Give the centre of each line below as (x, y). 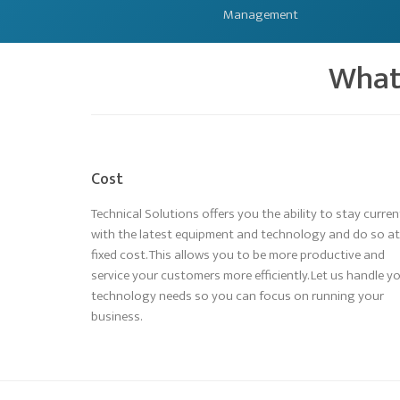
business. (117, 316)
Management (260, 14)
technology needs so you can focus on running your (237, 296)
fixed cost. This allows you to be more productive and (238, 254)
